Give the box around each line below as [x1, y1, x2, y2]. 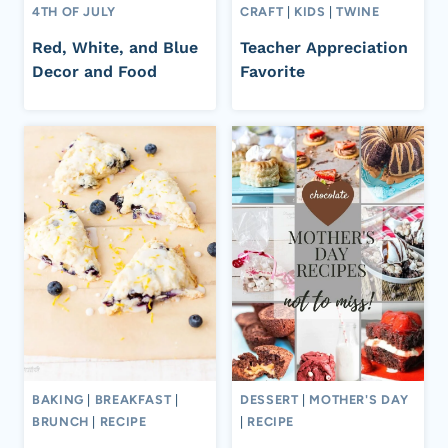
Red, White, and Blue [32, 37, 198, 57]
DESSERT [240, 392, 299, 408]
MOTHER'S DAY [309, 392, 409, 408]
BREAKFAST [94, 392, 172, 408]
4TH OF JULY [32, 4, 116, 20]
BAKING [32, 392, 84, 408]
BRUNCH [32, 414, 89, 430]
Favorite [240, 61, 305, 81]
